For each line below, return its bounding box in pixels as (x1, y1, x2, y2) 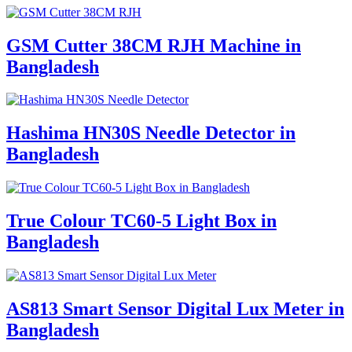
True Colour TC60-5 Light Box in (6, 211, 277, 232)
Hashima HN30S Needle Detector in (6, 123, 295, 144)
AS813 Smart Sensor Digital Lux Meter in (6, 299, 344, 319)
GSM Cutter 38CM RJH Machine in (6, 35, 301, 56)
